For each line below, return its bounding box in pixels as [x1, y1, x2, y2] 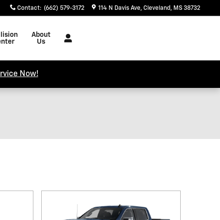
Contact [17, 5, 40, 11]
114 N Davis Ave [98, 5, 140, 11]
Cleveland [143, 5, 170, 11]
